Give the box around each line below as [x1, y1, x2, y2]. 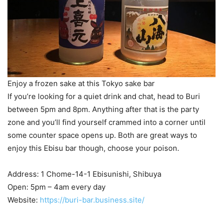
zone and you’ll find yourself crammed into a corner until [7, 117, 206, 127]
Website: [7, 195, 40, 205]
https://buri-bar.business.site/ [40, 195, 144, 205]
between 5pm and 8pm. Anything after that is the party [7, 105, 199, 114]
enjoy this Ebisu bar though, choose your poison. [7, 143, 179, 153]
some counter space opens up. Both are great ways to [7, 130, 197, 140]
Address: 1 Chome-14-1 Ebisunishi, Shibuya [7, 169, 161, 179]
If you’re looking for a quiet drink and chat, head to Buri [7, 92, 200, 102]
